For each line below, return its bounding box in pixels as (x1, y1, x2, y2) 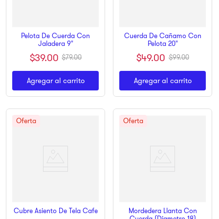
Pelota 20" (147, 39, 178, 48)
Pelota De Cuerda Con (21, 31, 90, 40)
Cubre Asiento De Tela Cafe (13, 206, 98, 215)
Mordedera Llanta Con (128, 206, 197, 215)
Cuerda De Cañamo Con (124, 31, 201, 40)
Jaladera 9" (38, 39, 73, 48)
